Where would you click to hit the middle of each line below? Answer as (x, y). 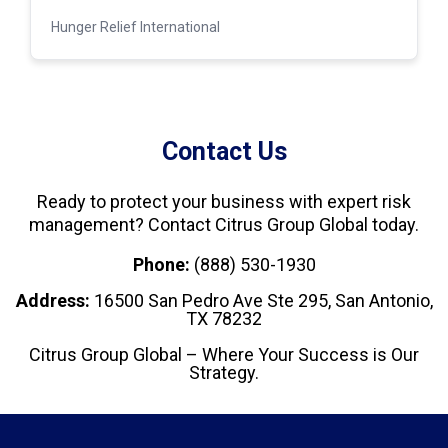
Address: (52, 301)
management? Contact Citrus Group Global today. (224, 225)
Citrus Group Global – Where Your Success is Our (224, 355)
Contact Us (224, 152)
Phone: (163, 265)
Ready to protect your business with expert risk (224, 202)
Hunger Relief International (135, 27)
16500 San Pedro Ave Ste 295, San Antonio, (261, 301)
